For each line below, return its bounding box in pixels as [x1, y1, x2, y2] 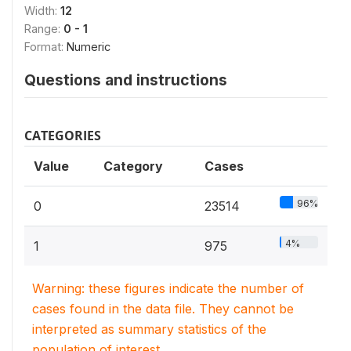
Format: [24, 40, 67, 53]
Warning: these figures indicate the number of [32, 280, 304, 296]
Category [103, 158, 163, 174]
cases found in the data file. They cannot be [32, 301, 294, 317]
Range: [24, 22, 63, 35]
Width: [24, 4, 60, 17]
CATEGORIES [24, 127, 101, 144]
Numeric [67, 40, 110, 53]
